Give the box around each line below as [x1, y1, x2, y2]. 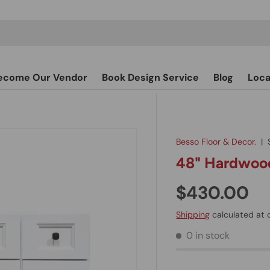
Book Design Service [102, 71, 199, 84]
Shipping [176, 209, 210, 221]
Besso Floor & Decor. [176, 136, 257, 147]
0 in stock [186, 229, 230, 242]
